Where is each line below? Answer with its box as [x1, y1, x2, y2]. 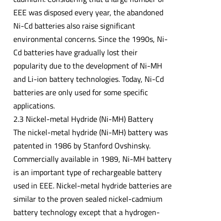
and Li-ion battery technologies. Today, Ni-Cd [13, 73, 164, 85]
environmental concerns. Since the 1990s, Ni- [13, 33, 168, 45]
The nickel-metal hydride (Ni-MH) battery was [13, 126, 168, 138]
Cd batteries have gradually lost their [13, 46, 138, 58]
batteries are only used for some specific [13, 86, 148, 98]
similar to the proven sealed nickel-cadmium [13, 192, 162, 205]
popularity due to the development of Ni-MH [13, 59, 162, 72]
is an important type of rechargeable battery [13, 166, 162, 178]
